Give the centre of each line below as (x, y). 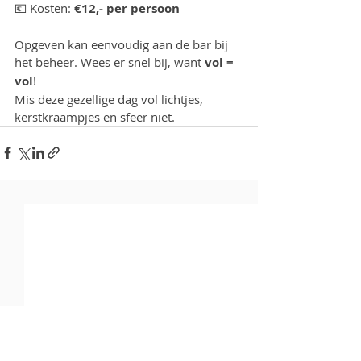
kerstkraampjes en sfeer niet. (96, 116)
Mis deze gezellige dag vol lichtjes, (110, 99)
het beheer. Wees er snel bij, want (110, 62)
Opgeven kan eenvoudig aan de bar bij (123, 44)
